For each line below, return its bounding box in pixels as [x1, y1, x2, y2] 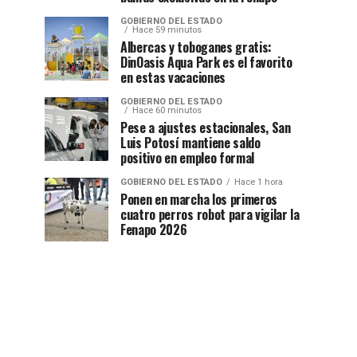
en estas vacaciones [120, 68, 226, 87]
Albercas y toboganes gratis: [120, 37, 273, 57]
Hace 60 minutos [132, 105, 202, 116]
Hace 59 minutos [132, 25, 202, 35]
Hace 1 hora [234, 177, 283, 187]
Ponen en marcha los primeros [120, 190, 278, 209]
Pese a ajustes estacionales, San [120, 118, 291, 137]
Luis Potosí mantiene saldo [120, 133, 261, 152]
